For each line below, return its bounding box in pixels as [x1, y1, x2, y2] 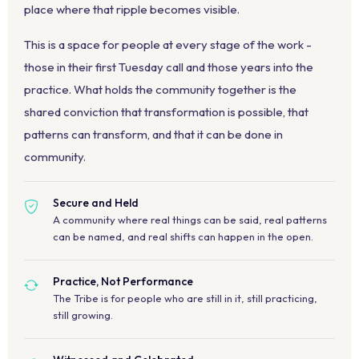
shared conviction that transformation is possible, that [24, 103, 309, 119]
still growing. [53, 308, 113, 321]
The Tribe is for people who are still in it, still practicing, [53, 291, 317, 305]
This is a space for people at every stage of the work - [24, 36, 312, 52]
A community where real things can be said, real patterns [53, 212, 327, 226]
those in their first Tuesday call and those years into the [24, 58, 313, 75]
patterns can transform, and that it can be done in [24, 126, 283, 142]
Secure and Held [53, 195, 139, 210]
